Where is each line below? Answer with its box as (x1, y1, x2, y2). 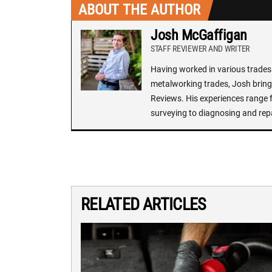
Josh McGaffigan (151, 26, 247, 44)
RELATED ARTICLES (81, 194, 206, 214)
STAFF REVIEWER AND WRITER (151, 43, 250, 53)
